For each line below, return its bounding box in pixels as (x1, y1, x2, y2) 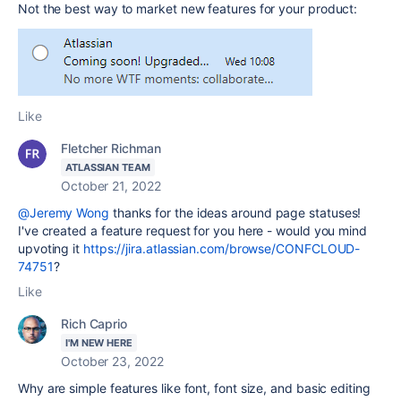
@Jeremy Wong (18, 204, 109, 220)
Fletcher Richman (61, 140, 161, 156)
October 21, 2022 (61, 177, 161, 193)
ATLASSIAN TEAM (65, 160, 150, 174)
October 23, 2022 (61, 353, 164, 369)
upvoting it (18, 240, 83, 256)
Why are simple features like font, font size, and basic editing (18, 380, 371, 396)
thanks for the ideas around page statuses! (109, 204, 362, 220)
